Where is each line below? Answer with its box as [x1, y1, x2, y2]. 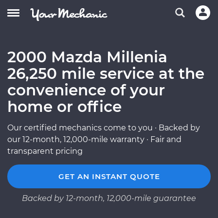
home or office [7, 97, 122, 116]
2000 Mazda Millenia [7, 48, 167, 66]
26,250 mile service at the [7, 64, 204, 83]
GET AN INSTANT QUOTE [58, 172, 160, 181]
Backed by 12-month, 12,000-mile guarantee [22, 194, 196, 203]
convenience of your [7, 81, 165, 99]
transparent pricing [7, 146, 83, 156]
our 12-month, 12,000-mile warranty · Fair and [7, 135, 182, 144]
